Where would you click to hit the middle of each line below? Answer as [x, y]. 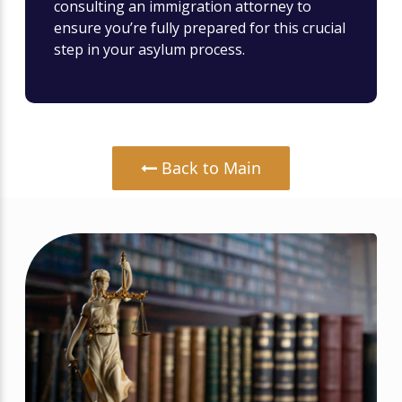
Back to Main [209, 167]
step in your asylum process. [149, 49]
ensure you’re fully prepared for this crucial [200, 27]
